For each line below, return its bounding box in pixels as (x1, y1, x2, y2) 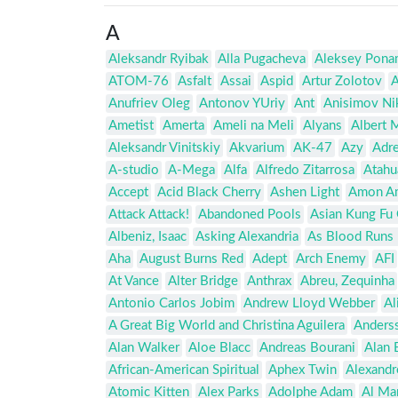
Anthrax (247, 275, 291, 289)
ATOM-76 (108, 75, 169, 89)
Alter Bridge (168, 275, 238, 289)
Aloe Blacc (188, 341, 251, 355)
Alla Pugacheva (218, 52, 306, 67)
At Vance (108, 275, 159, 289)
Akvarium (229, 141, 284, 155)
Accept (108, 186, 148, 200)
